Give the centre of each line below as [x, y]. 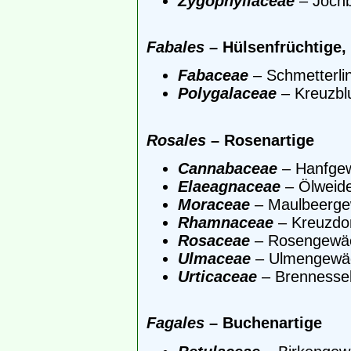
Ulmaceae [214, 258]
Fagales [175, 323]
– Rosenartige [260, 140]
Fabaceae [213, 76]
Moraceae [214, 204]
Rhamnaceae [226, 222]
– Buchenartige [263, 323]
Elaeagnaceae [229, 186]
